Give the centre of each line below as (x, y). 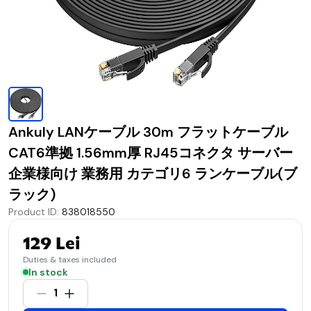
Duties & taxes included (70, 259)
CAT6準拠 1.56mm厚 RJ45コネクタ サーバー (151, 152)
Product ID (33, 211)
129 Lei (52, 243)
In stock (48, 272)
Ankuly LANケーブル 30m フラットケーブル (148, 132)
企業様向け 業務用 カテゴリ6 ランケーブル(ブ (153, 173)
